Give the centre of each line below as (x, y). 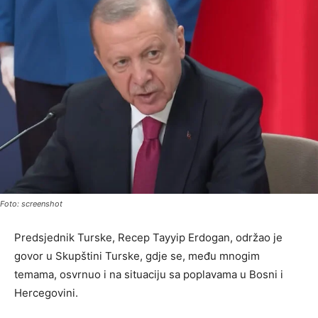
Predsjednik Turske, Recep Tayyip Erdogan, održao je (148, 237)
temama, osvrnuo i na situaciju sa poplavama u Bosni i (149, 274)
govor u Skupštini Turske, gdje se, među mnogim (137, 256)
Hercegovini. (46, 292)
